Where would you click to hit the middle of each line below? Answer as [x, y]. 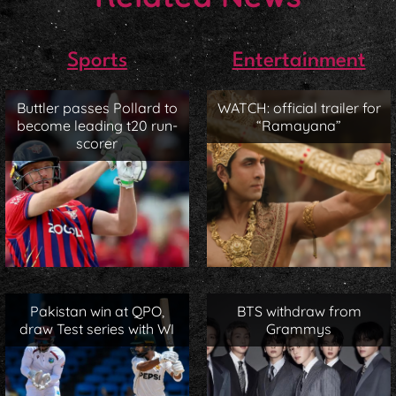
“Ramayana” [299, 126]
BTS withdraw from [299, 312]
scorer [97, 144]
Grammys [299, 329]
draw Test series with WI [97, 329]
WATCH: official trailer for [299, 108]
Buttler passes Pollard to [97, 108]
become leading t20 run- [97, 126]
